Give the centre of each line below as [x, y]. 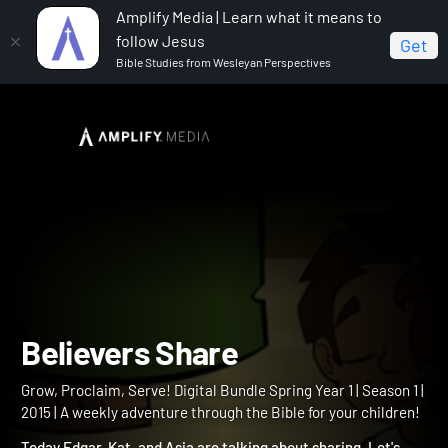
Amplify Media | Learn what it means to [249, 16]
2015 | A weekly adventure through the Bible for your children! [232, 434]
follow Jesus [160, 40]
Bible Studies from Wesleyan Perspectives [223, 62]
